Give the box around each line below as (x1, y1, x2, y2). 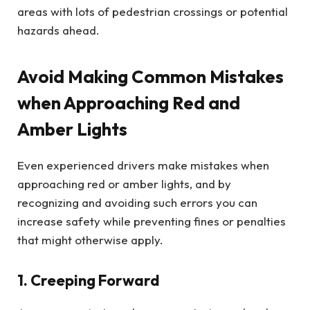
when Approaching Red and (17, 91, 240, 114)
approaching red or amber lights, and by (17, 176, 231, 191)
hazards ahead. (17, 23, 100, 38)
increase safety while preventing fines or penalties (17, 213, 286, 228)
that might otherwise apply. (17, 232, 163, 247)
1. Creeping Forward (17, 271, 159, 291)
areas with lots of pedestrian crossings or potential (17, 4, 288, 19)
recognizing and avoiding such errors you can (17, 194, 257, 210)
